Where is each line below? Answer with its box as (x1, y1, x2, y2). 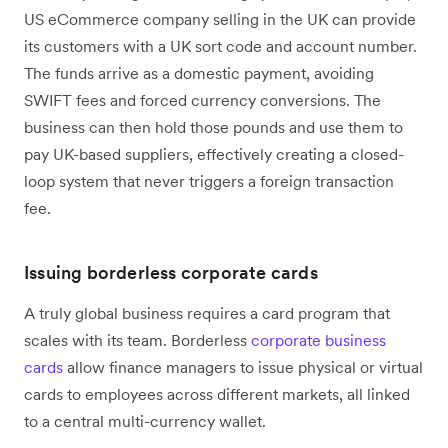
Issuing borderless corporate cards (24, 261, 318, 285)
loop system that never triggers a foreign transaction (24, 171, 394, 192)
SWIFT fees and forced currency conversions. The (24, 90, 381, 111)
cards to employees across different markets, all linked (24, 384, 410, 405)
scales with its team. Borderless (24, 330, 251, 351)
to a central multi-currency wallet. (24, 411, 266, 432)
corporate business (251, 330, 386, 351)
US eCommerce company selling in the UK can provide (24, 9, 416, 30)
